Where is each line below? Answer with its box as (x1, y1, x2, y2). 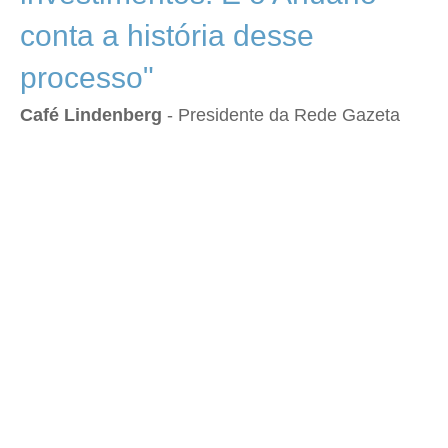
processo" (20, 61, 154, 94)
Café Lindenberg (20, 105, 162, 125)
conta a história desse (20, 19, 314, 52)
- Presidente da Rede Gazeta (162, 105, 400, 125)
